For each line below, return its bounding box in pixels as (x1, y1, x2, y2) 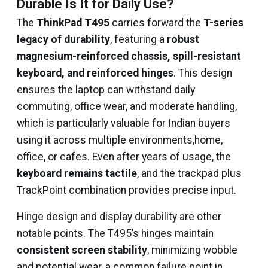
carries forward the (109, 17, 203, 29)
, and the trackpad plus (137, 167, 242, 179)
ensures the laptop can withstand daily (17, 84, 195, 96)
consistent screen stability (17, 244, 147, 256)
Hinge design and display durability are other (17, 211, 221, 223)
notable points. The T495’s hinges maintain (17, 227, 214, 239)
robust (167, 33, 199, 45)
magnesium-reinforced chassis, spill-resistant (17, 50, 241, 62)
